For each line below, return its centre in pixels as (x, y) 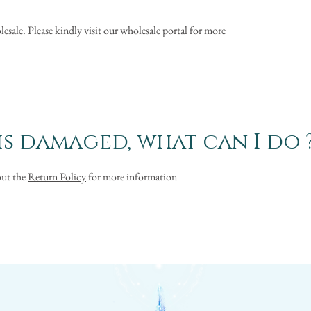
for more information (132, 177)
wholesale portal (154, 31)
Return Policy (57, 177)
